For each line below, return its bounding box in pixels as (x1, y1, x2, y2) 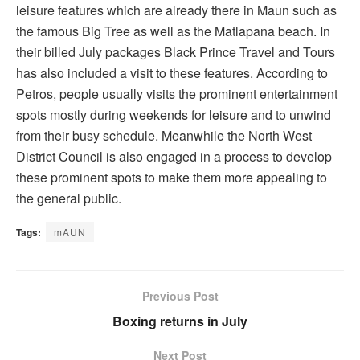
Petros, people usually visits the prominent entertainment (16, 84, 337, 104)
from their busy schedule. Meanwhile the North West (16, 126, 312, 145)
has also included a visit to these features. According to (16, 63, 328, 83)
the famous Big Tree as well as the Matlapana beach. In (16, 22, 330, 41)
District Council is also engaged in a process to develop (16, 147, 332, 166)
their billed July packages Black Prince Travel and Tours (16, 43, 335, 62)
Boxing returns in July (112, 312, 247, 331)
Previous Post (141, 288, 219, 305)
